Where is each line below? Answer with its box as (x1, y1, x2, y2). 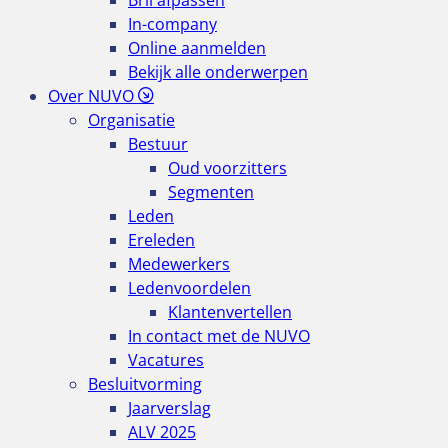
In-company (128, 13, 217, 35)
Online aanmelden (128, 37, 266, 59)
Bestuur (128, 133, 188, 155)
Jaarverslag (128, 397, 211, 419)
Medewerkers (128, 253, 230, 275)
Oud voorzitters (168, 157, 287, 179)
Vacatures (128, 349, 204, 371)
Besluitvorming (88, 373, 202, 395)
